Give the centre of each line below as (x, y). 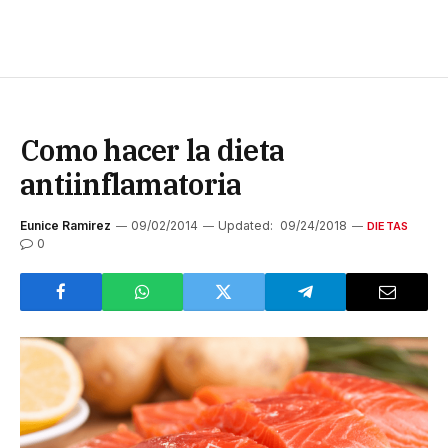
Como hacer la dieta (152, 149)
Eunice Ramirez (65, 225)
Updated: (245, 225)
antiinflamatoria (131, 183)
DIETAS (388, 225)
